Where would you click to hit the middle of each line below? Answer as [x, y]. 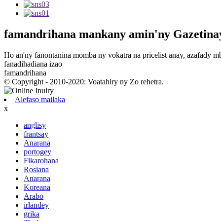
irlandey [36, 205]
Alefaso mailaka [40, 99]
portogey [37, 151]
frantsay [36, 134]
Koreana [37, 187]
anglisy [35, 125]
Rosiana [36, 169]
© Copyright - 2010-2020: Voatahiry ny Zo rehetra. [84, 81]
